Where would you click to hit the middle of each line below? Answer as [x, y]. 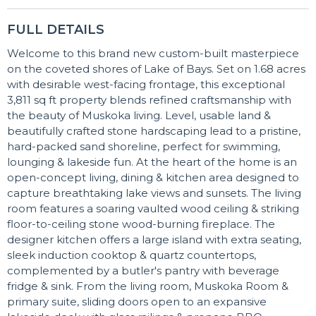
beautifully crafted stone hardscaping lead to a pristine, [154, 130]
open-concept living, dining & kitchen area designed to [153, 177]
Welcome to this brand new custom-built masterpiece [153, 53]
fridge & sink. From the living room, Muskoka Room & [148, 286]
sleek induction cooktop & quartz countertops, [132, 255]
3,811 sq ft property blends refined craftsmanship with [149, 99]
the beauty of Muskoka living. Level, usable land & [139, 115]
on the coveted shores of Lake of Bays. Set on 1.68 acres [156, 68]
